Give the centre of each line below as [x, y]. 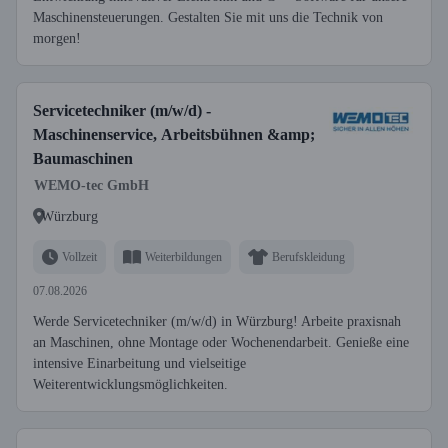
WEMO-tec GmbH [91, 185]
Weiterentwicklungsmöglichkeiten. [130, 384]
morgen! [57, 38]
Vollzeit [79, 256]
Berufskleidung [308, 256]
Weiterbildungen [183, 256]
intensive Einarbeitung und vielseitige [139, 363]
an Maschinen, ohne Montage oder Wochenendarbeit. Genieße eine [221, 342]
